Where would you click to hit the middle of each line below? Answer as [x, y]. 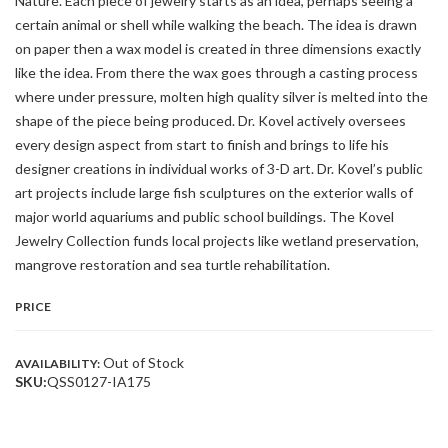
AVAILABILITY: [57, 364]
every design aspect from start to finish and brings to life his [202, 145]
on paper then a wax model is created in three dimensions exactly [218, 49]
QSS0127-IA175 [99, 382]
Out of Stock [142, 363]
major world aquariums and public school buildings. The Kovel [204, 217]
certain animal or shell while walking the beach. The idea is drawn [216, 25]
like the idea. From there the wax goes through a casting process [216, 73]
